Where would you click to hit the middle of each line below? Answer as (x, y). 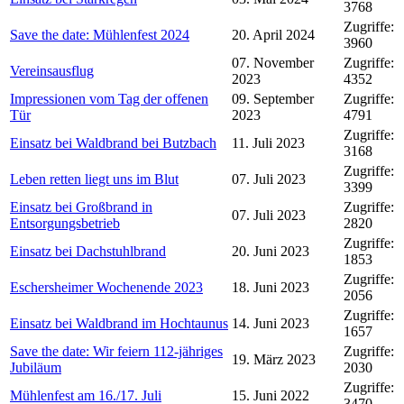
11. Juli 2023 (268, 142)
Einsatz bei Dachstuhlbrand (88, 251)
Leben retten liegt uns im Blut (94, 179)
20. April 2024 (273, 34)
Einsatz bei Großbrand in (81, 207)
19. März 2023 (274, 359)
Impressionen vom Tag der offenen (109, 98)
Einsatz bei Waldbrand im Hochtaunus (119, 323)
